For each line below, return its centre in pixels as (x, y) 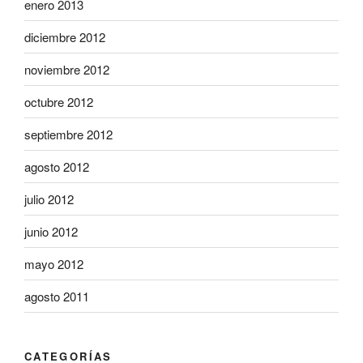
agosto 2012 (57, 166)
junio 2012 (51, 231)
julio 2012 (49, 199)
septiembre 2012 (68, 134)
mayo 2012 (54, 263)
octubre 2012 (59, 101)
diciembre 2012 (65, 36)
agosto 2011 (57, 296)
